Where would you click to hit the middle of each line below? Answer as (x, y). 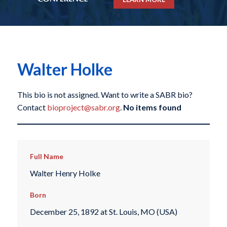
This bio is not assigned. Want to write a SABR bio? (105, 95)
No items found (152, 107)
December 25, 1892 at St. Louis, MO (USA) (103, 212)
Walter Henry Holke (65, 173)
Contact (32, 107)
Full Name (46, 157)
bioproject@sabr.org (83, 107)
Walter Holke (65, 69)
